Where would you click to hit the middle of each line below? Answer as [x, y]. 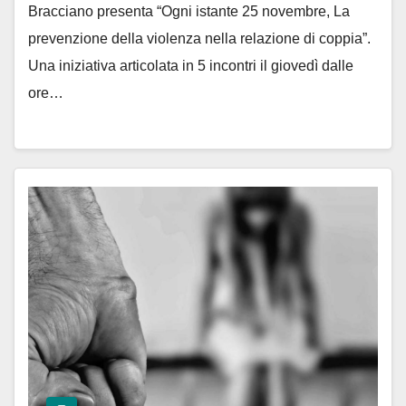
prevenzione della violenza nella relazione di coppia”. [199, 38]
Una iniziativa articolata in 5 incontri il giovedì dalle [191, 65]
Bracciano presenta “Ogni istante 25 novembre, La [189, 11]
